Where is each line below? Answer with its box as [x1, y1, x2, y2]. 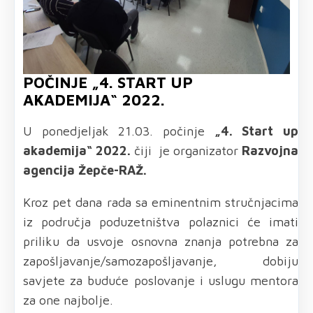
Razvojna [242, 143, 298, 158]
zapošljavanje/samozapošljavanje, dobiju [23, 253, 298, 268]
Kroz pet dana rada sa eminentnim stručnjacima [23, 194, 298, 210]
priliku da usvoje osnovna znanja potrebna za [23, 233, 298, 249]
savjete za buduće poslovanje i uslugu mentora [23, 272, 298, 288]
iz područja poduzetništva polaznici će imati [23, 214, 298, 229]
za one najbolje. [23, 292, 113, 307]
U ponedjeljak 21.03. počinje [23, 123, 214, 138]
